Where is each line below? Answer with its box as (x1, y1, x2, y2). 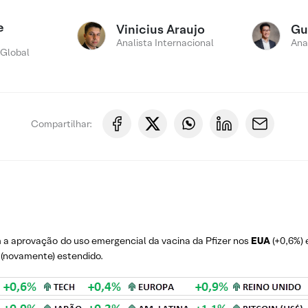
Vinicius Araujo (116, 21, 206, 37)
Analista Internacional (116, 36, 214, 49)
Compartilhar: (30, 117, 92, 130)
